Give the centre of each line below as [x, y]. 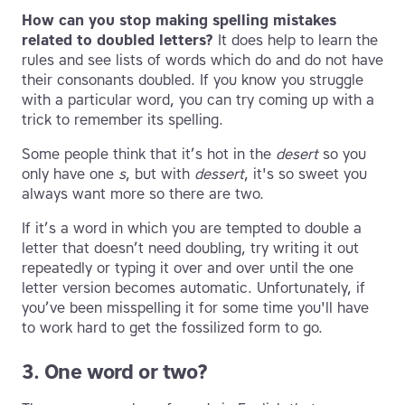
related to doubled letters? [118, 41]
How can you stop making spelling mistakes [179, 21]
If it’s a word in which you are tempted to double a [192, 229]
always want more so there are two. [143, 194]
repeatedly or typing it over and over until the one [188, 268]
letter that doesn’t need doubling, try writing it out [190, 249]
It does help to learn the [296, 41]
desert [297, 155]
